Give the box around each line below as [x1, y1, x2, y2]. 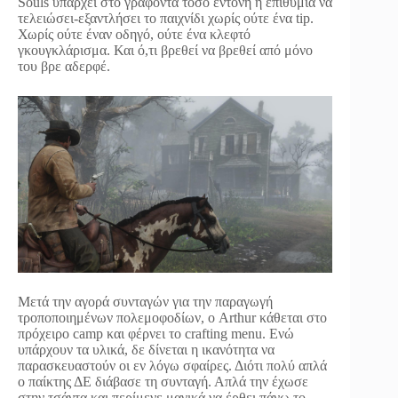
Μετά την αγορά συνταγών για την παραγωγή [18, 294, 273, 310]
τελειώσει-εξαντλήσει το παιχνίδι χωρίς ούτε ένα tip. [18, 11, 314, 27]
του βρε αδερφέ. [18, 59, 110, 75]
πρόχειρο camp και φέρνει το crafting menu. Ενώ [18, 326, 294, 342]
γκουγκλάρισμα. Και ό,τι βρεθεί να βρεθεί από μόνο [18, 43, 313, 59]
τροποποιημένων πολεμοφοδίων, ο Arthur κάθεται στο [18, 310, 327, 326]
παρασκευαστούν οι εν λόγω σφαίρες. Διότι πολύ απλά [18, 358, 327, 374]
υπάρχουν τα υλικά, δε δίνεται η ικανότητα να [18, 342, 275, 358]
